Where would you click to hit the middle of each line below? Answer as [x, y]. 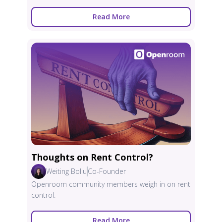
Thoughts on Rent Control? [92, 157]
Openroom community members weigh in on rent [111, 184]
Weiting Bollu [66, 171]
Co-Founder [107, 171]
